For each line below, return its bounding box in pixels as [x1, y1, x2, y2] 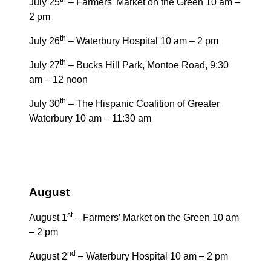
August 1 [29, 212, 67, 223]
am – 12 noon [29, 74, 88, 85]
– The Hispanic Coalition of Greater [66, 98, 220, 109]
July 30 [29, 98, 60, 109]
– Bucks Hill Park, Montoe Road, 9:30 [66, 59, 229, 70]
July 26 [29, 35, 60, 46]
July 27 [29, 59, 60, 70]
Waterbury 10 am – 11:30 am [29, 113, 151, 123]
